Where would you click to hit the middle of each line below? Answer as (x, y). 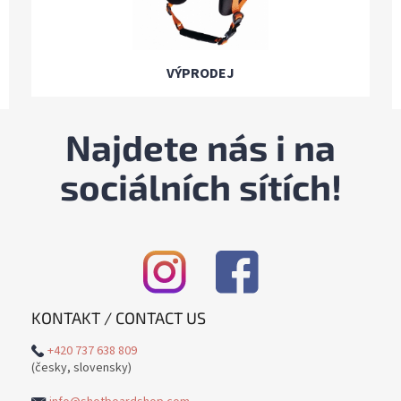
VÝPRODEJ (200, 74)
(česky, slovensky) (81, 368)
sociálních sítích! (200, 187)
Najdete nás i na (200, 147)
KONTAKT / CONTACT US (119, 318)
